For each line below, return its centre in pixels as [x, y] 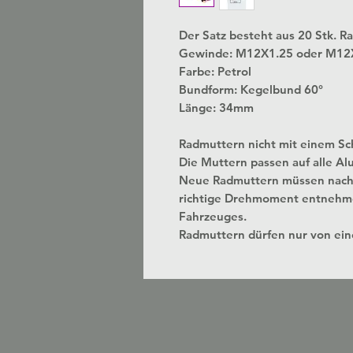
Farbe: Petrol [215, 71]
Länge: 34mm [216, 108]
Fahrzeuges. [213, 216]
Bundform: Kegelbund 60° [251, 89]
